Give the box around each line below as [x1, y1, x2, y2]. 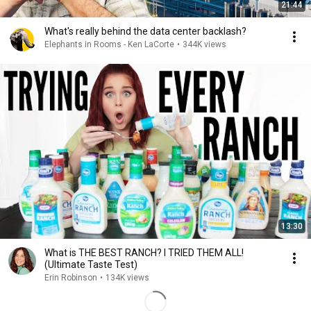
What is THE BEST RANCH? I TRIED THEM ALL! [44, 247, 244, 258]
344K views [183, 40, 226, 49]
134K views [106, 273, 149, 283]
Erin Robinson [44, 273, 97, 283]
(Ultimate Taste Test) [44, 259, 137, 270]
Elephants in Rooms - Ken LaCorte [44, 40, 174, 49]
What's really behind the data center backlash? [44, 26, 246, 37]
